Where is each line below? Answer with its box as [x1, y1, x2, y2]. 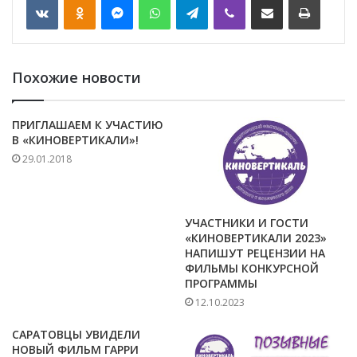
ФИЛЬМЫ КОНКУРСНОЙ [185, 261, 319, 277]
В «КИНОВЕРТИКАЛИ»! [12, 132, 139, 147]
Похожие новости [12, 68, 141, 87]
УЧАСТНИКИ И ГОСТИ [185, 215, 308, 231]
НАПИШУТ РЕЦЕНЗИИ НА [185, 245, 325, 261]
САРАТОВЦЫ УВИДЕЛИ [12, 327, 140, 343]
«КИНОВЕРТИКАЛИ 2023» [185, 230, 327, 246]
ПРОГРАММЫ [185, 276, 257, 292]
